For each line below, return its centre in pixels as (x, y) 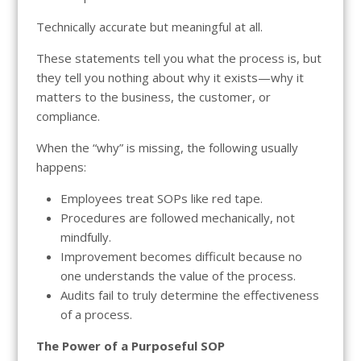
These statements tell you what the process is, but (178, 58)
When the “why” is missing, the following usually (167, 147)
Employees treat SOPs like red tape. (161, 198)
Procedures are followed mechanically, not (177, 217)
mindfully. (85, 237)
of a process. (96, 314)
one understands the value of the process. (178, 275)
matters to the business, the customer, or (153, 96)
